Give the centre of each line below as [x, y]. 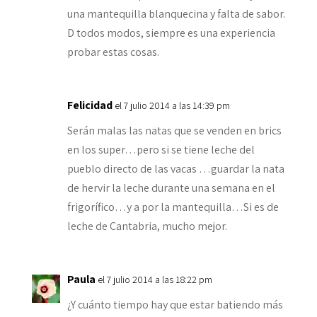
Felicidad [90, 105]
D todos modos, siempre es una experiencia [171, 33]
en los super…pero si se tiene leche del [161, 149]
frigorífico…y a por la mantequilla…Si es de [173, 207]
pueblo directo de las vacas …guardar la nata [175, 168]
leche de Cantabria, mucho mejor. [147, 226]
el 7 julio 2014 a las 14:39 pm [172, 105]
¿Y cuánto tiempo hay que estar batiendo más [175, 304]
